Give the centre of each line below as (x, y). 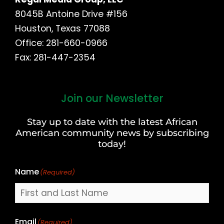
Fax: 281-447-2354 (55, 57)
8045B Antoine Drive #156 (71, 14)
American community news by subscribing (112, 133)
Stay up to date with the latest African (112, 122)
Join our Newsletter (112, 98)
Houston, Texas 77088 (62, 28)
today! (112, 144)
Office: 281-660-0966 (61, 43)
